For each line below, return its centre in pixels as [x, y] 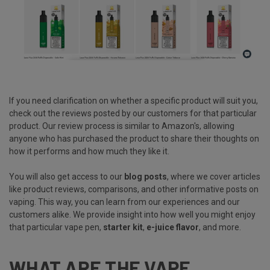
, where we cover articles [214, 176]
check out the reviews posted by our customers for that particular [133, 113]
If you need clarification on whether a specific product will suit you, [133, 100]
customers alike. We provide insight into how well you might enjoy [132, 214]
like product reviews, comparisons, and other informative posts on [134, 189]
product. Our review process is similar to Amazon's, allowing [122, 126]
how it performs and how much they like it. [90, 151]
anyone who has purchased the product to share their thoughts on [134, 138]
